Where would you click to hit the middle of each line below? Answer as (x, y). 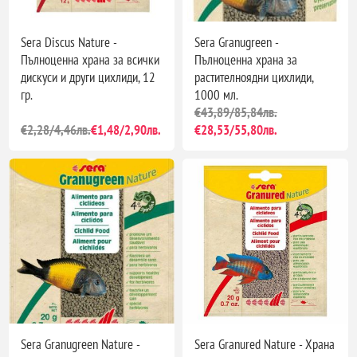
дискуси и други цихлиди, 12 (88, 77)
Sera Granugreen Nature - (80, 345)
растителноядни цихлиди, (254, 77)
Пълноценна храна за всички (90, 59)
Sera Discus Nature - (69, 42)
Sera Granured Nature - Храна (265, 345)
